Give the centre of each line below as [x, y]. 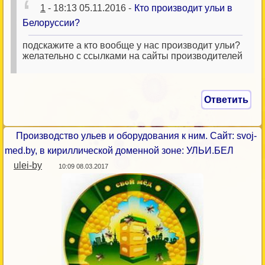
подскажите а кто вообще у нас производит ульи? [131, 45]
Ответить [226, 100]
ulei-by [28, 165]
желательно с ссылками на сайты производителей [132, 56]
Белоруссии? [51, 23]
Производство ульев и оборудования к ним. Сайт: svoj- [136, 136]
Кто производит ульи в [183, 8]
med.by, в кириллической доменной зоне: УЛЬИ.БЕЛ [119, 151]
